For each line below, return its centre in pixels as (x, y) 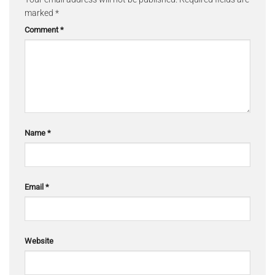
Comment (42, 29)
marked (40, 13)
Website (39, 241)
